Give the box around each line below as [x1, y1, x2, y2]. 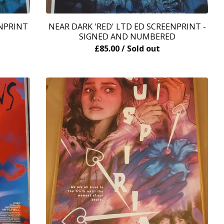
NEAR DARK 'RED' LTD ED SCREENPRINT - [48, 21, 206, 32]
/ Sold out [121, 43, 160, 54]
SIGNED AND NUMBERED [78, 31, 175, 42]
